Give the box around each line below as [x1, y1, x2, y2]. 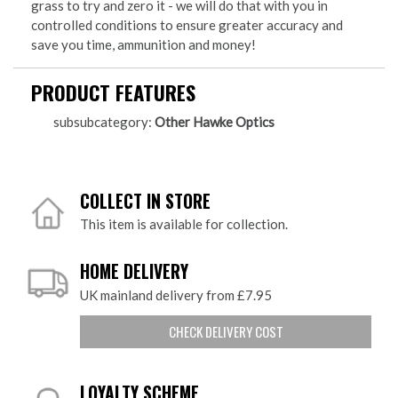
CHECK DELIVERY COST [168, 322, 283, 342]
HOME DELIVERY [80, 259, 188, 285]
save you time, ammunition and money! [31, 36, 256, 53]
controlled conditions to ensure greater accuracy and [31, 17, 343, 34]
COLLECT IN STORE [80, 187, 211, 214]
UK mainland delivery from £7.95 [80, 287, 272, 304]
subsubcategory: [53, 114, 155, 131]
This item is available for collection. [80, 216, 288, 233]
